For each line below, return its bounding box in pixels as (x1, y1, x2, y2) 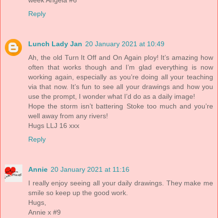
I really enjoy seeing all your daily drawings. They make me (28, 179, 213, 187)
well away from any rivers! (28, 112, 108, 120)
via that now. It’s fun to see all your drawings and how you (28, 83, 213, 91)
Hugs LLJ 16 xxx (28, 122, 79, 130)
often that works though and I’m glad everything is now (28, 63, 213, 72)
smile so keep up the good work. (28, 189, 128, 197)
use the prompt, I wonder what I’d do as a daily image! (28, 92, 195, 101)
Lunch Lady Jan (28, 40, 82, 48)
